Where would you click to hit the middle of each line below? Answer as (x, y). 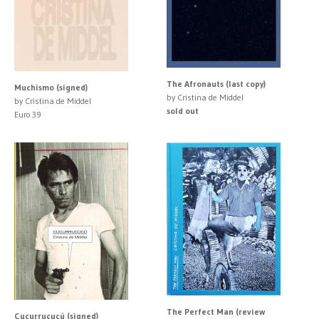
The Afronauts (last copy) (216, 83)
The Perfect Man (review (216, 311)
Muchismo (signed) (51, 87)
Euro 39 (28, 114)
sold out (183, 110)
